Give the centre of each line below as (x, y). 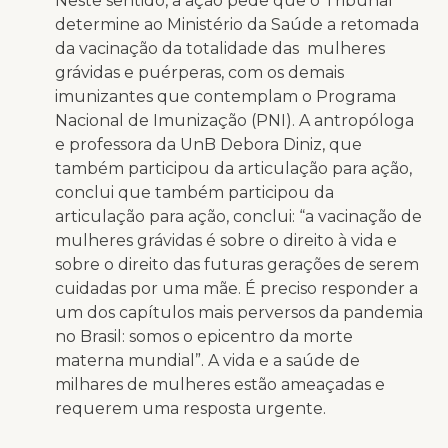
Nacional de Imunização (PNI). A (184, 120)
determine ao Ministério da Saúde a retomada (237, 24)
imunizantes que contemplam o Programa (225, 96)
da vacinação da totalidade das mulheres (220, 48)
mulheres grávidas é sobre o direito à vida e (226, 240)
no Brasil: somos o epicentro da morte (204, 336)
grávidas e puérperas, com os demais (199, 72)
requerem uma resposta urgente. (190, 408)
